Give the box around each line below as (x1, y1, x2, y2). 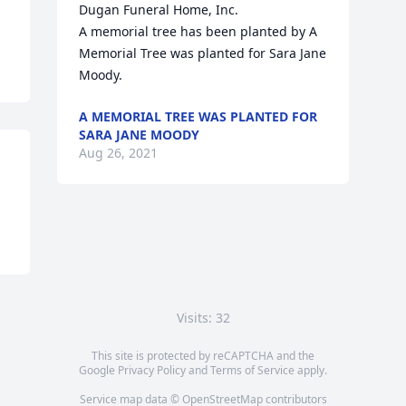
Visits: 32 (176, 309, 230, 326)
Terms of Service (210, 362, 295, 378)
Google (79, 362, 118, 378)
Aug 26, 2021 (79, 144, 159, 161)
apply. (295, 362, 327, 378)
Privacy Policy (118, 362, 186, 378)
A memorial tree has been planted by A (79, 23, 318, 40)
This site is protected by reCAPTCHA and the (92, 348, 314, 363)
